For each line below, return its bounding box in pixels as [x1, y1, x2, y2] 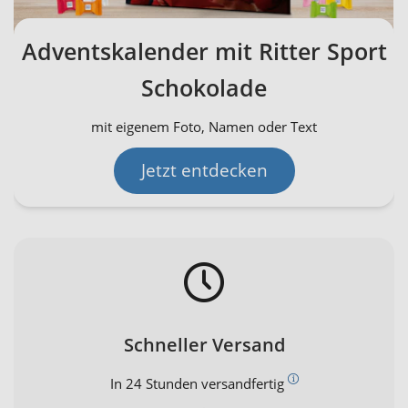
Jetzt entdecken [140, 158, 268, 182]
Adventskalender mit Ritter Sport [21, 35, 387, 66]
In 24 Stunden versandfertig [109, 373, 288, 393]
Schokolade [141, 71, 267, 103]
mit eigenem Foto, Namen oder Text [91, 117, 317, 136]
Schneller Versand [123, 331, 285, 357]
